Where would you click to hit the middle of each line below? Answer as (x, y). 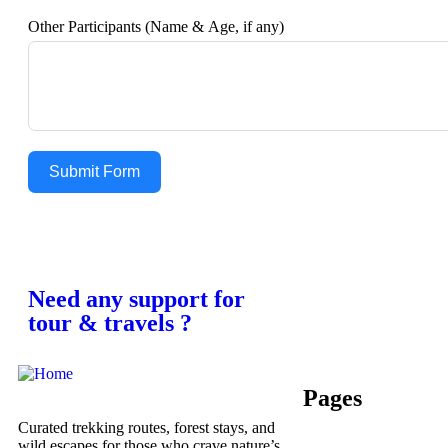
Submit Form (94, 171)
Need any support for (136, 298)
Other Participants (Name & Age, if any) (156, 26)
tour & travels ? (110, 322)
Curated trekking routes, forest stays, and (146, 427)
